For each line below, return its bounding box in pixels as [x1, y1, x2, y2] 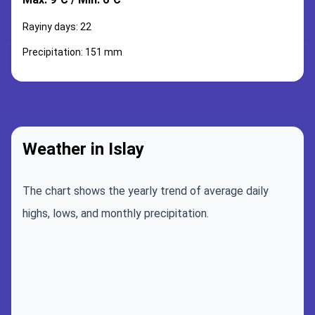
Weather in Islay [22, 139, 144, 159]
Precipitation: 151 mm [22, 46, 122, 58]
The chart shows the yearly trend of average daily [22, 184, 269, 198]
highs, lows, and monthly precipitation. [22, 207, 209, 220]
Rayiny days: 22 [22, 21, 91, 32]
